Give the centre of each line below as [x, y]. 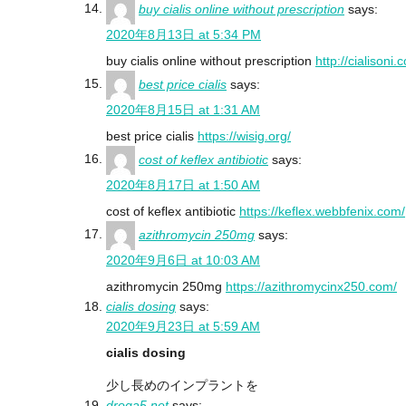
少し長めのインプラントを [182, 385]
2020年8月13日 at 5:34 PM [184, 34]
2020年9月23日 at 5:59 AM [183, 326]
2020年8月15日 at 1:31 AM [183, 109]
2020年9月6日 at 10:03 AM [183, 260]
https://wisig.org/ [244, 135]
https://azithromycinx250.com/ [311, 286]
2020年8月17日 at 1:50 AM [183, 184]
